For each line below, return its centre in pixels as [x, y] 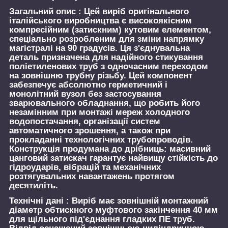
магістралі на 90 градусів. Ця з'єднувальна [99, 48]
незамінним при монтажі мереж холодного [99, 112]
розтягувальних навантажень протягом [92, 176]
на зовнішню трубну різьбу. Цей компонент [101, 75]
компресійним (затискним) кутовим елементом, [110, 30]
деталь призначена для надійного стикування [106, 57]
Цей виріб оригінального [135, 11]
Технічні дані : [39, 201]
